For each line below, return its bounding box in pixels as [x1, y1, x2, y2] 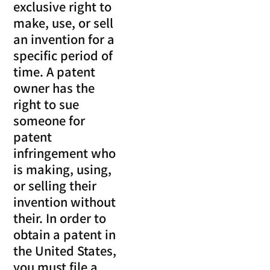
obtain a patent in [13, 225, 116, 243]
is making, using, [13, 160, 112, 178]
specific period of [13, 46, 113, 64]
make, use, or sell [13, 14, 114, 32]
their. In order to [13, 209, 107, 227]
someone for [13, 111, 86, 130]
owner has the [13, 79, 95, 97]
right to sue [13, 95, 80, 113]
